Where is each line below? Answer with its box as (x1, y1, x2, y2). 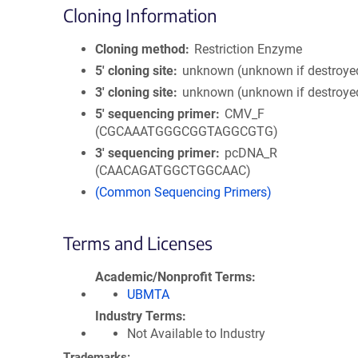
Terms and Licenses (63, 232, 213, 254)
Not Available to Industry (127, 326, 265, 341)
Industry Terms (95, 308, 182, 324)
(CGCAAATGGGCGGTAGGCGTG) (95, 124, 278, 139)
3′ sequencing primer (95, 145, 216, 161)
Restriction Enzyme (194, 42, 303, 57)
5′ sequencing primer (95, 106, 216, 121)
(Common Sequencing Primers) (95, 185, 272, 200)
